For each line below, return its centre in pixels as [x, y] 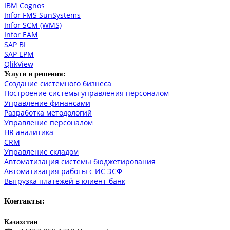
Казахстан [21, 222]
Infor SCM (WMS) [33, 25]
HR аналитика [29, 132]
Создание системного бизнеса [58, 83]
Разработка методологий [48, 112]
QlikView [19, 64]
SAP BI [15, 44]
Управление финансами [47, 103]
